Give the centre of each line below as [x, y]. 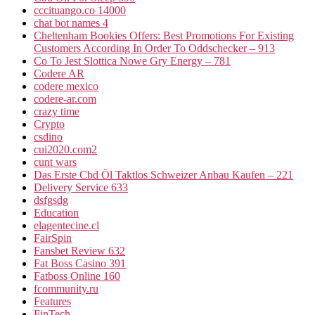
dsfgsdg [51, 200]
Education [56, 213]
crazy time [57, 112]
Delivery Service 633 [81, 188]
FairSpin [53, 238]
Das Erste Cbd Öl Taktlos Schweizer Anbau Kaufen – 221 [163, 175]
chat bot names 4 [71, 23]
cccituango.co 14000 [80, 11]
